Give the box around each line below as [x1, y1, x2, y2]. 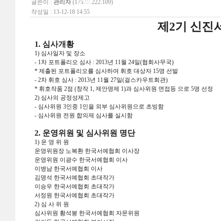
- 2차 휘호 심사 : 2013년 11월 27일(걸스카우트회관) [35, 76, 168, 83]
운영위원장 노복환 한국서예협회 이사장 [35, 147, 140, 154]
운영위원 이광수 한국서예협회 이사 [35, 156, 128, 163]
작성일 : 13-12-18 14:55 [31, 8, 90, 15]
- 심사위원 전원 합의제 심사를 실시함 [35, 112, 133, 119]
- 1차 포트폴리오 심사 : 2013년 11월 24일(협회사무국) [35, 59, 174, 66]
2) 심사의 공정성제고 [35, 94, 90, 101]
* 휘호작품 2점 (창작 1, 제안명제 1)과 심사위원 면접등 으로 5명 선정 [35, 85, 213, 92]
